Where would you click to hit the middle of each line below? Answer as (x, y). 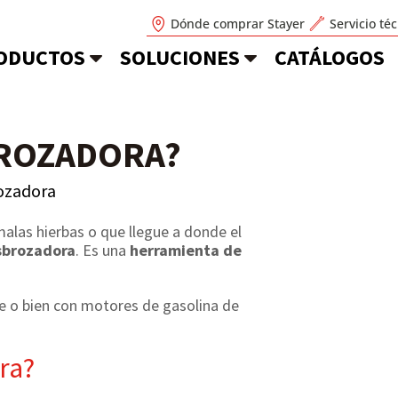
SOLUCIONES (179, 57)
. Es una (103, 250)
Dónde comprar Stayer (238, 23)
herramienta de (186, 250)
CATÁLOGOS (329, 57)
